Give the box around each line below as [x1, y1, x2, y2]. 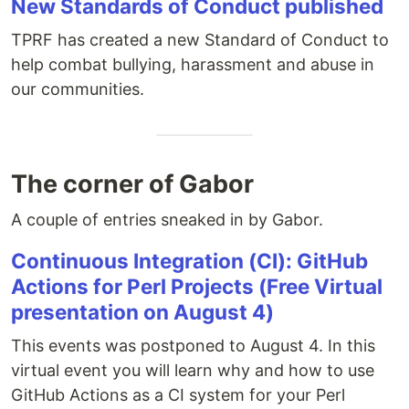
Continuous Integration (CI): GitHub [11, 248, 368, 273]
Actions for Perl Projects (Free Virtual [11, 274, 383, 299]
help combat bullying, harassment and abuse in [11, 55, 374, 74]
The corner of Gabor [11, 169, 254, 199]
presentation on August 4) [11, 299, 274, 324]
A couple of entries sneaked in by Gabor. [11, 210, 323, 229]
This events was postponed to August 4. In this [11, 336, 375, 355]
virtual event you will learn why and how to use [11, 361, 374, 380]
